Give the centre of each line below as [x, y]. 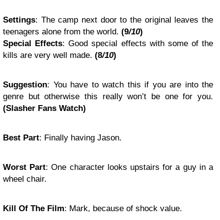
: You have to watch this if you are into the [130, 84]
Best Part [21, 137]
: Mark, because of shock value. [123, 208]
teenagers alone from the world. [62, 31]
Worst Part [25, 167]
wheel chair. [25, 179]
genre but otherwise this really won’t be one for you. [108, 96]
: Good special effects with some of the [138, 43]
